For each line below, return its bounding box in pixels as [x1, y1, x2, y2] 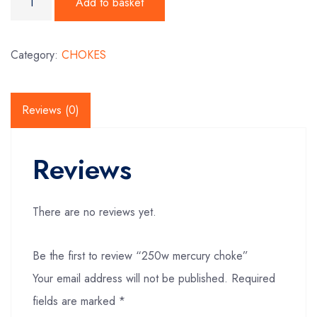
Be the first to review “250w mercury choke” [33, 248, 248, 264]
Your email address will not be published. [33, 270, 228, 287]
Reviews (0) [22, 102, 79, 118]
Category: [11, 47, 62, 63]
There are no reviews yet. [33, 204, 156, 220]
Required [231, 270, 275, 287]
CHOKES [62, 47, 106, 63]
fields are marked [33, 293, 119, 309]
